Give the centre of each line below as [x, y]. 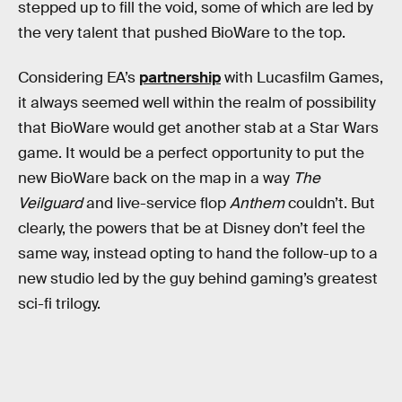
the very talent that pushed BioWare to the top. [182, 33]
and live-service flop [158, 204]
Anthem [257, 204]
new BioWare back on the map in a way [156, 179]
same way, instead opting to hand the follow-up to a [198, 254]
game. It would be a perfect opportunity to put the [191, 153]
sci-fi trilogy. [59, 304]
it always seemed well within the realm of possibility [197, 103]
